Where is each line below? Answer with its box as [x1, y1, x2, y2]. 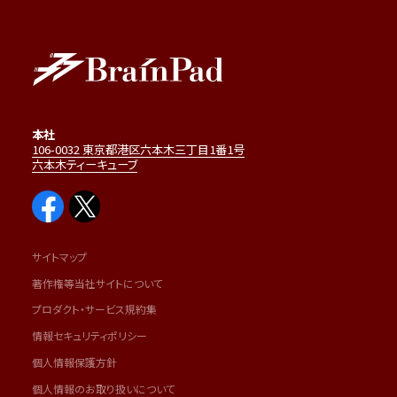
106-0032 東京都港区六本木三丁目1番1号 [31, 141, 245, 159]
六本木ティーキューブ [31, 156, 137, 174]
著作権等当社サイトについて [31, 275, 163, 291]
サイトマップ [31, 248, 87, 264]
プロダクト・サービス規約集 [31, 301, 157, 317]
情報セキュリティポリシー [31, 328, 147, 344]
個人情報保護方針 [31, 354, 117, 370]
